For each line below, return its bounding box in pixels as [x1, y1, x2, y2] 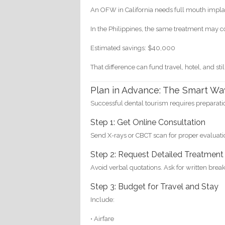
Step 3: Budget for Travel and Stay [90, 181, 219, 191]
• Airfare [90, 214, 115, 222]
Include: [90, 195, 115, 203]
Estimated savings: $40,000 [90, 44, 176, 52]
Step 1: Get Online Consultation [90, 117, 206, 127]
